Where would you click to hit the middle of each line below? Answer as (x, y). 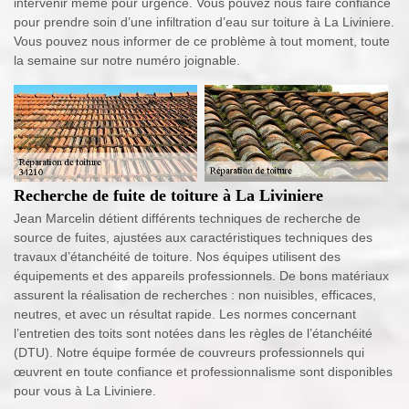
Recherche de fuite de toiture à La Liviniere (168, 196)
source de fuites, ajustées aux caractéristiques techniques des (193, 238)
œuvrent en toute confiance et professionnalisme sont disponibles (203, 372)
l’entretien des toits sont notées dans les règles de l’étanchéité (193, 334)
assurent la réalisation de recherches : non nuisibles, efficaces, (195, 295)
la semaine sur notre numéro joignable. (127, 60)
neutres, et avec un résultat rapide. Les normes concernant (185, 315)
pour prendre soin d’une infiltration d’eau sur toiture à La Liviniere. (204, 21)
